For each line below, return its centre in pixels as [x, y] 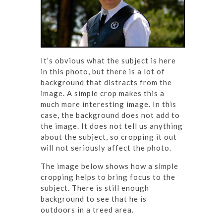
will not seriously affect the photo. [106, 148]
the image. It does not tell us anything [112, 126]
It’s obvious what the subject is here [108, 61]
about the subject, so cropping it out [109, 137]
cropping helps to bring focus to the [108, 177]
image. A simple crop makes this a [103, 93]
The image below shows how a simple [110, 166]
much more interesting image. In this [109, 104]
